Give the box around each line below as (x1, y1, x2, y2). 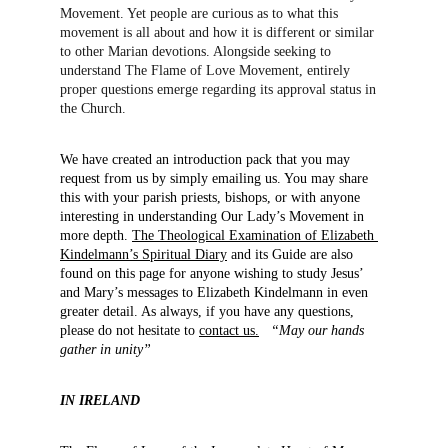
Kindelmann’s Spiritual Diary (60, 247, 227, 262)
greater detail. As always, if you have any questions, (60, 304, 358, 319)
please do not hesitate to (60, 323, 199, 338)
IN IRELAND (60, 393, 140, 408)
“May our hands (271, 323, 368, 338)
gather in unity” (60, 342, 151, 357)
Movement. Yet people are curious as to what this (60, 6, 342, 21)
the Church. (60, 101, 126, 116)
